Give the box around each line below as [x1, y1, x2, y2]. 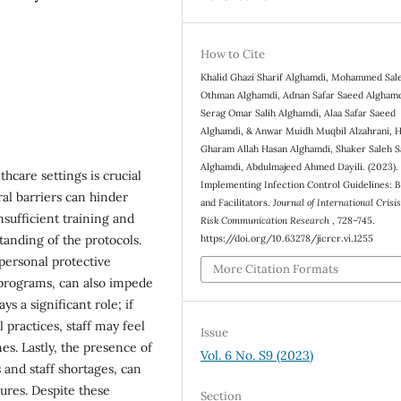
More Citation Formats [213, 261, 339, 277]
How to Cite [200, 46, 266, 62]
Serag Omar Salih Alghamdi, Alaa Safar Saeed [200, 106, 397, 119]
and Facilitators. [200, 195, 274, 209]
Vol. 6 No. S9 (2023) [200, 347, 314, 364]
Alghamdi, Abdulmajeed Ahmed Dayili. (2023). [200, 159, 399, 173]
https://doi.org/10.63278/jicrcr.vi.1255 [200, 231, 374, 244]
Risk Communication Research [200, 213, 333, 226]
